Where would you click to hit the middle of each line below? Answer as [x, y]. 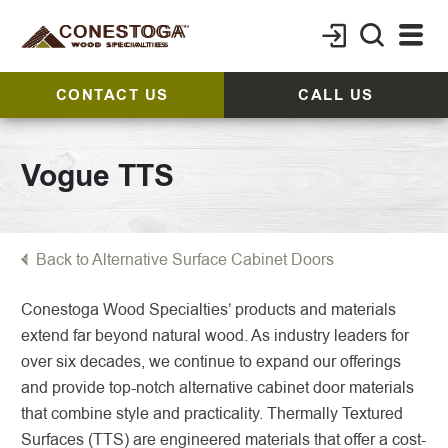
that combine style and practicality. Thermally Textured [212, 413]
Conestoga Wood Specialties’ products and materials [208, 309]
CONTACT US [112, 95]
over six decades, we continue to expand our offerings [211, 361]
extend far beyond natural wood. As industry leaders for [215, 335]
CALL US [336, 95]
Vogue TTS [97, 176]
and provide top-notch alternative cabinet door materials [217, 387]
